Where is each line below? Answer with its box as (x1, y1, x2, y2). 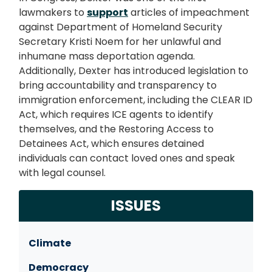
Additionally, (19, 63, 78, 78)
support (87, 5, 128, 19)
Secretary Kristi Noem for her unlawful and (19, 34, 221, 49)
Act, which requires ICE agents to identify (19, 107, 213, 121)
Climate (29, 236, 71, 250)
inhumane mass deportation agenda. (19, 49, 195, 63)
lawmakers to (19, 5, 87, 19)
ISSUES (111, 195, 161, 216)
